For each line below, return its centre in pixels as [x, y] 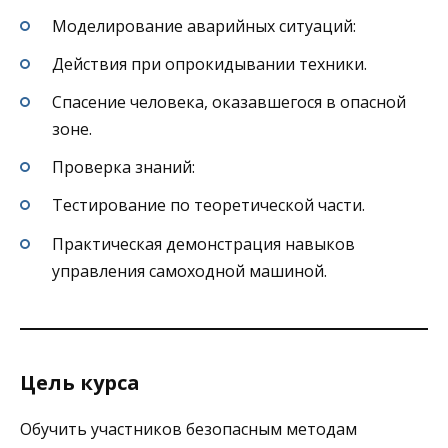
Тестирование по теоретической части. [208, 205]
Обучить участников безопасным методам [188, 428]
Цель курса [80, 382]
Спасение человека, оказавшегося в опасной [229, 102]
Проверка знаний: [123, 167]
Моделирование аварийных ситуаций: [204, 25]
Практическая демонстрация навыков [203, 243]
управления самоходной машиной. [189, 270]
